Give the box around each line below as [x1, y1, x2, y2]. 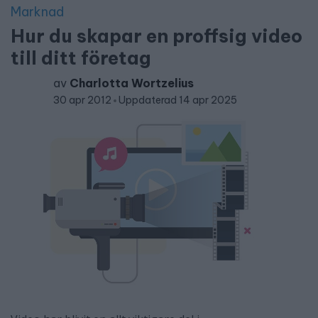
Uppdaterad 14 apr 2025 [119, 94, 237, 106]
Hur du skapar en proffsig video [11, 24, 302, 48]
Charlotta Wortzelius [70, 76, 194, 90]
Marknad [11, 4, 64, 20]
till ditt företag [11, 46, 151, 70]
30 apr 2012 [53, 94, 114, 106]
